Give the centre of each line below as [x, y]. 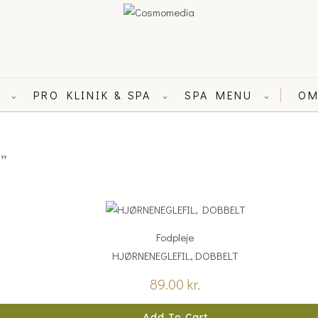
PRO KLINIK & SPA [93, 94]
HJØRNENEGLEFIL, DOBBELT [175, 256]
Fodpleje [175, 237]
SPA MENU [219, 94]
